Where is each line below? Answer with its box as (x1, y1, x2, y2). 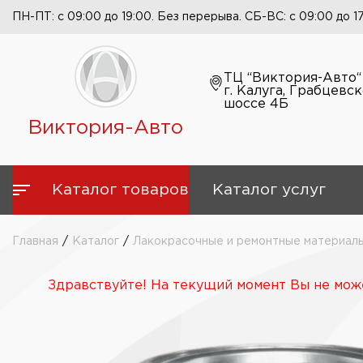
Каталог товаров (52, 183, 189, 197)
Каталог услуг (211, 183, 326, 197)
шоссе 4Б (223, 98, 288, 110)
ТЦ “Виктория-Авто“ (223, 72, 361, 84)
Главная (12, 237, 58, 246)
